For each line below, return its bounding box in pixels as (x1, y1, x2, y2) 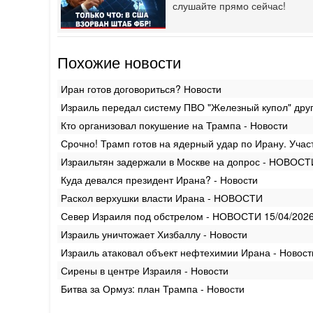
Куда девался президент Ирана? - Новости (61, 172, 258, 187)
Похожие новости (57, 50, 181, 73)
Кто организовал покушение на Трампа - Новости (61, 117, 288, 132)
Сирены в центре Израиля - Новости (61, 263, 228, 277)
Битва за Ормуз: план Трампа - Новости (61, 281, 245, 296)
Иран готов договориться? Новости (61, 81, 221, 96)
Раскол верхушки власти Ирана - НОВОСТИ (61, 190, 263, 205)
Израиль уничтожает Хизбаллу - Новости (61, 226, 247, 241)
